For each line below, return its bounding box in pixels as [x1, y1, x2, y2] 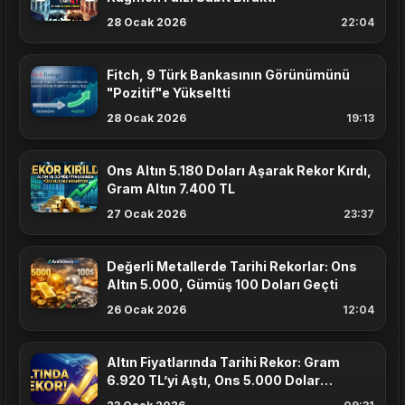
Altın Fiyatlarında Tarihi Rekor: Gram [107, 354, 340, 371]
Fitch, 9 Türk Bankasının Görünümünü [107, 67, 350, 83]
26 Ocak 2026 [107, 303, 186, 317]
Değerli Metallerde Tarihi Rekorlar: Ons [107, 259, 357, 275]
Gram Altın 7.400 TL [107, 181, 235, 197]
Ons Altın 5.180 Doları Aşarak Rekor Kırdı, [107, 163, 372, 179]
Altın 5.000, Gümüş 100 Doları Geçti [107, 277, 338, 293]
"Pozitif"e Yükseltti [107, 85, 231, 101]
